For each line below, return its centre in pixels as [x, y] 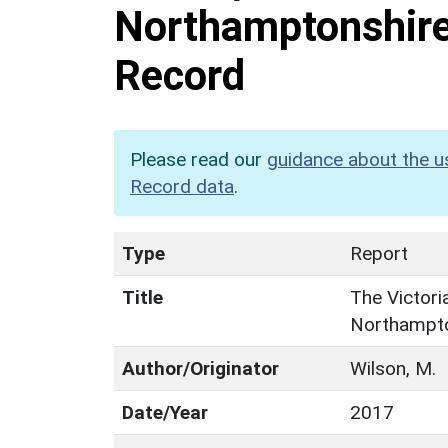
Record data [182, 186]
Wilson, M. [393, 368]
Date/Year [165, 412]
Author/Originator [200, 368]
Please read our [198, 159]
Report [379, 253]
